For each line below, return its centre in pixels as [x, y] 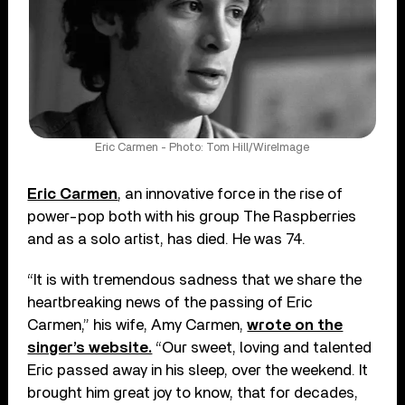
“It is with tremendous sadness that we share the [195, 279]
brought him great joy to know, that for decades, [193, 392]
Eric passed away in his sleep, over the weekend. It [198, 370]
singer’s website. [90, 347]
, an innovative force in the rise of [231, 193]
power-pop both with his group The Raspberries [192, 216]
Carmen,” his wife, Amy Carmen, [137, 325]
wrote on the [295, 325]
